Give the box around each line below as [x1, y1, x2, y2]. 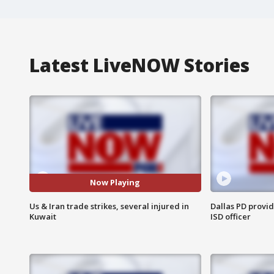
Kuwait [29, 210, 56, 222]
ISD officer [210, 210, 251, 222]
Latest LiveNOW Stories [29, 52, 250, 78]
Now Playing [90, 177, 141, 188]
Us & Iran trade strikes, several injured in [29, 200, 189, 212]
